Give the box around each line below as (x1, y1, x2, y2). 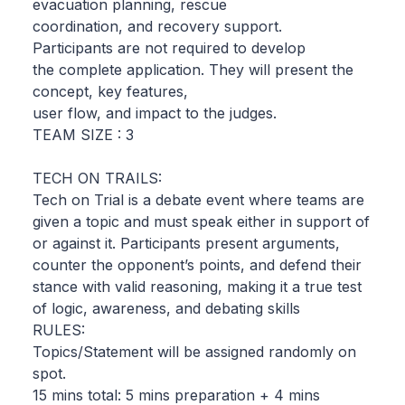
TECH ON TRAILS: (33, 168, 162, 187)
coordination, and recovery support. (33, 16, 282, 35)
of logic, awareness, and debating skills (33, 298, 300, 317)
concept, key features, (33, 81, 188, 100)
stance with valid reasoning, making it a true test (33, 277, 362, 296)
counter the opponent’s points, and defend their (33, 255, 362, 274)
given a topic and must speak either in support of (33, 212, 370, 231)
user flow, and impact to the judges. (33, 103, 277, 122)
